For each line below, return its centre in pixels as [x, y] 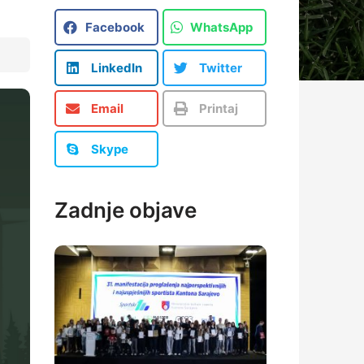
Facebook [115, 27]
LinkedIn [117, 68]
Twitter [221, 68]
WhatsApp [221, 27]
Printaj [219, 108]
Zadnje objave [126, 210]
